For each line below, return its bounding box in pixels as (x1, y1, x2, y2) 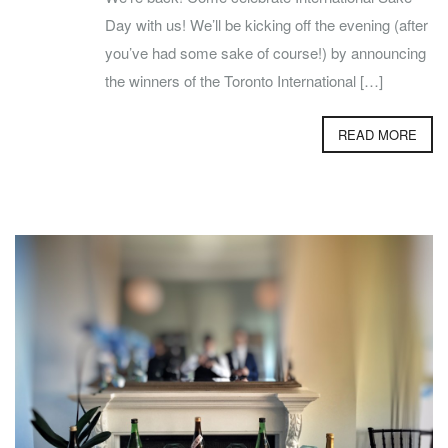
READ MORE (338, 125, 417, 145)
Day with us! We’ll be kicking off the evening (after (105, 14, 428, 36)
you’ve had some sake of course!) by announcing (105, 42, 426, 64)
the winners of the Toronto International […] (105, 70, 383, 92)
